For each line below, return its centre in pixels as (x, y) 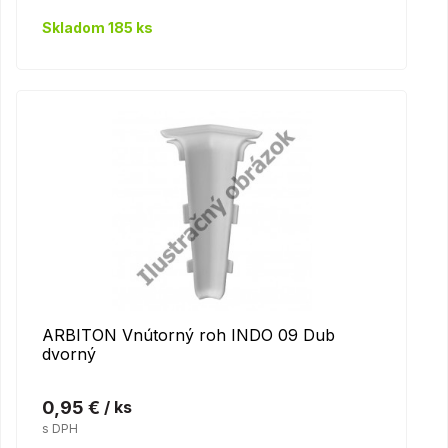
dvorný (69, 353)
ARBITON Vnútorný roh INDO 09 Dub (188, 334)
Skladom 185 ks (97, 27)
